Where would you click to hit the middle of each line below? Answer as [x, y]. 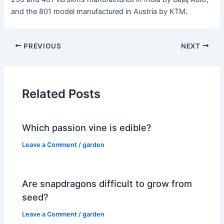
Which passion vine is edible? [87, 128]
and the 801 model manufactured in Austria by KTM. [99, 12]
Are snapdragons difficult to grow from [107, 184]
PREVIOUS [41, 46]
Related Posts [61, 93]
